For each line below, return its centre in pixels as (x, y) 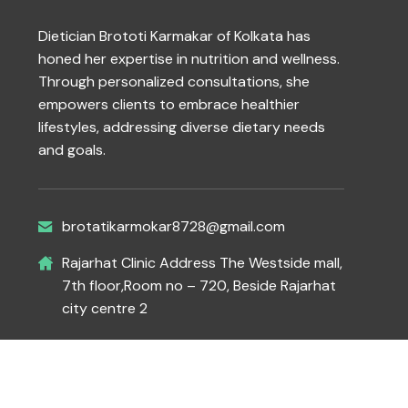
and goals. (72, 150)
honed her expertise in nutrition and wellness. (189, 59)
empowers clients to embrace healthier (169, 105)
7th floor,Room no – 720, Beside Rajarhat (199, 286)
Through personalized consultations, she (174, 82)
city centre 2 (105, 309)
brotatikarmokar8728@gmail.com (173, 227)
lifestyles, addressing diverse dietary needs (182, 127)
